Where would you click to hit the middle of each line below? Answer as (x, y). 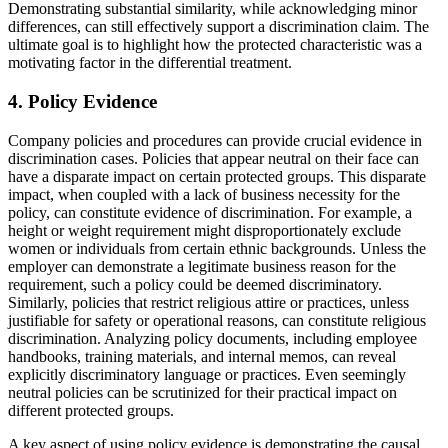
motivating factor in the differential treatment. (150, 63)
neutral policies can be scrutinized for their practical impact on (202, 392)
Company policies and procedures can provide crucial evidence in (215, 140)
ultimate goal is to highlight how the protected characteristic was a (215, 45)
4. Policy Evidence (82, 101)
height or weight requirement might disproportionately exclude (204, 230)
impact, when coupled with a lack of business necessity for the (204, 194)
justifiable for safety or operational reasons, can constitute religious (217, 320)
